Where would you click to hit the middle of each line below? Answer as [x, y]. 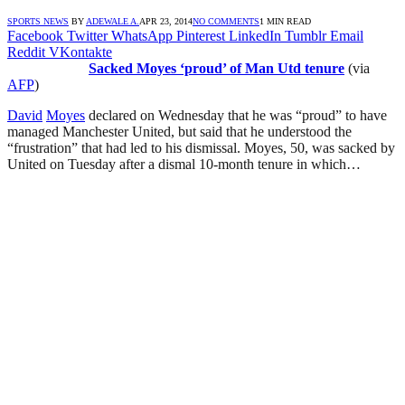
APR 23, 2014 [166, 21]
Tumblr [306, 35]
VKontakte [80, 52]
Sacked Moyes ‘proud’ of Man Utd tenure [217, 68]
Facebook [35, 35]
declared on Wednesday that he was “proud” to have [236, 115]
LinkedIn [255, 35]
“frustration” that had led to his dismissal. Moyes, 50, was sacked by [201, 147]
